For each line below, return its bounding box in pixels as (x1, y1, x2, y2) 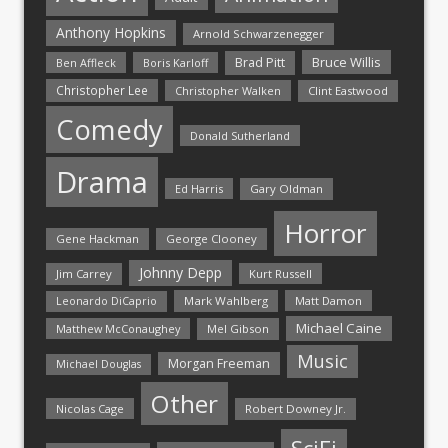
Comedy (56, 110, 163, 148)
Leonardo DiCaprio (56, 293, 157, 308)
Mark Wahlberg (184, 292, 268, 308)
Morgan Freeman (168, 354, 270, 372)
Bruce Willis (312, 52, 381, 71)
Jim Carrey (56, 265, 112, 281)
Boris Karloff (143, 54, 208, 70)
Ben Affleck (56, 54, 116, 70)
